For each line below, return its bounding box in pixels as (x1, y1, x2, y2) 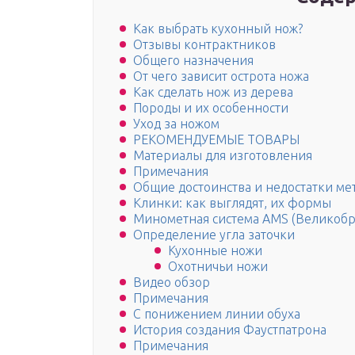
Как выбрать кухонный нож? (133, 21, 303, 36)
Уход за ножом (133, 116, 219, 132)
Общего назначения (133, 53, 254, 68)
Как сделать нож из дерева (133, 85, 293, 100)
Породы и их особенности (133, 101, 288, 116)
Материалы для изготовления (133, 148, 312, 163)
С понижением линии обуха (133, 307, 300, 322)
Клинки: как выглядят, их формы (133, 196, 331, 211)
